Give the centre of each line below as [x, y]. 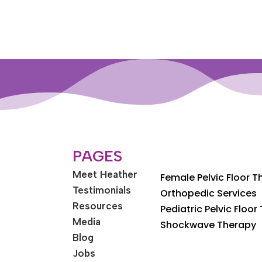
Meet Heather [105, 174]
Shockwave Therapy [208, 225]
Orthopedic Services [208, 193]
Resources [98, 206]
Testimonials [102, 190]
